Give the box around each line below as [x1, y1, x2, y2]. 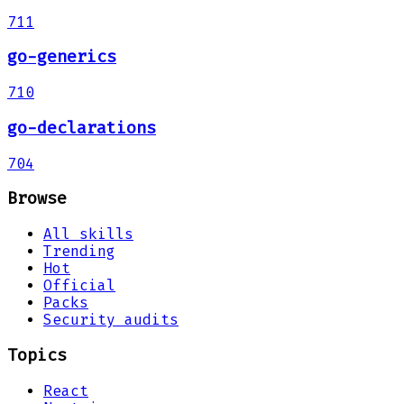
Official [43, 277, 115, 295]
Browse [7, 188, 67, 209]
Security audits [43, 311, 179, 329]
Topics [7, 344, 67, 365]
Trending [43, 243, 115, 261]
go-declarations [7, 117, 156, 138]
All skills [43, 225, 133, 243]
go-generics [7, 47, 116, 68]
